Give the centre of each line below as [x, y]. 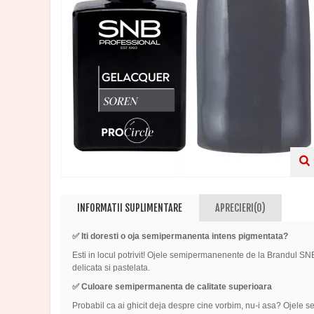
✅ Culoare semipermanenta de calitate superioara [172, 287]
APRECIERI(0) [240, 207]
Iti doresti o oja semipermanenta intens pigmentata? [183, 237]
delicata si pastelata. [111, 268]
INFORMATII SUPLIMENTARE [130, 207]
